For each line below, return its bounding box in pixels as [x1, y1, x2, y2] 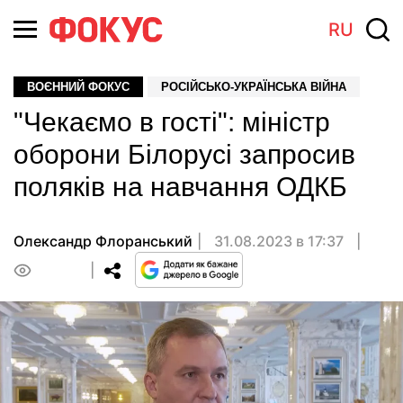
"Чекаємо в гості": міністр [13, 107, 330, 137]
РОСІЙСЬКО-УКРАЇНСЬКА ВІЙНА [161, 80, 346, 94]
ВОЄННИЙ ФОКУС [27, 80, 130, 94]
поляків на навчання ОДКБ [13, 172, 347, 201]
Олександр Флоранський [13, 232, 193, 250]
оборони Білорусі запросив [13, 139, 355, 169]
